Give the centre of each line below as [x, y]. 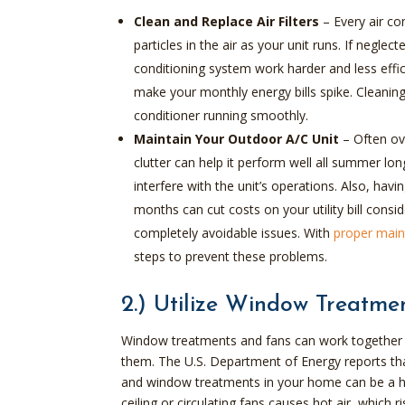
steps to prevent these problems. [231, 256]
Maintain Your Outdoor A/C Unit [237, 138]
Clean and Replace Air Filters [227, 21]
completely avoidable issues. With [234, 232]
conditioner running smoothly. [221, 115]
